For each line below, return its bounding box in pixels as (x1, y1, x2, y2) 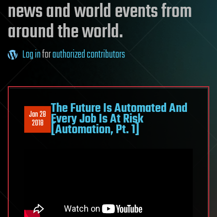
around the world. (8, 18, 123, 47)
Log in (22, 46, 41, 63)
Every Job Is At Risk (51, 109, 143, 129)
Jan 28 (29, 108, 46, 122)
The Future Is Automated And (51, 99, 187, 119)
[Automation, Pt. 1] (51, 120, 139, 140)
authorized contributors (52, 46, 125, 63)
